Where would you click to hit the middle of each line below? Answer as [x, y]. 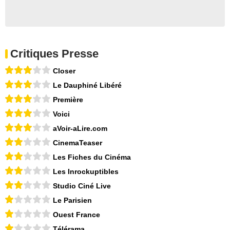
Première [68, 100]
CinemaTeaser [78, 143]
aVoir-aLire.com [80, 129]
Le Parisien [72, 200]
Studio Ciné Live [82, 186]
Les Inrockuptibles [86, 172]
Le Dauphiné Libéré [87, 85]
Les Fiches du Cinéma [92, 157]
